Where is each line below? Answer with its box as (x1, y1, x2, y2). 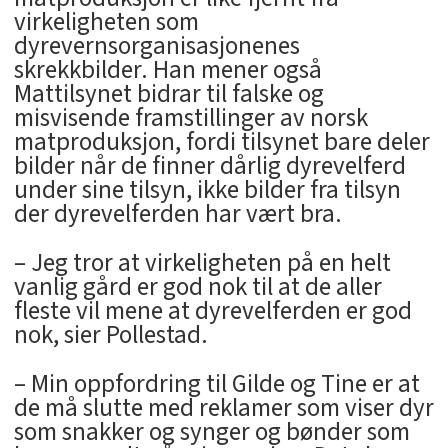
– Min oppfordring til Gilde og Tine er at (13, 365, 420, 402)
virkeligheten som (13, 3, 199, 40)
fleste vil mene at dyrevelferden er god (13, 292, 412, 329)
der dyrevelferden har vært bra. (13, 195, 342, 232)
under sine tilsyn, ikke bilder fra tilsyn (13, 171, 401, 208)
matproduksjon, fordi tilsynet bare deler (13, 123, 430, 160)
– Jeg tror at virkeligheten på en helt (13, 244, 391, 281)
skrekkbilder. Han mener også (13, 51, 322, 88)
